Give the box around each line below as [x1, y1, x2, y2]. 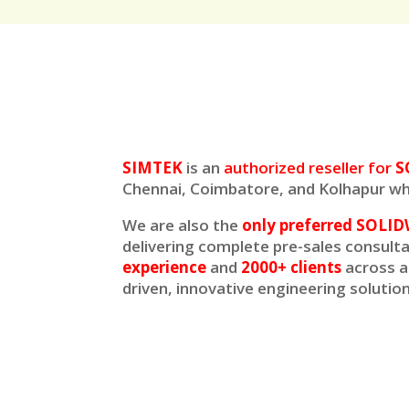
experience [122, 257, 207, 278]
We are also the [122, 215, 243, 236]
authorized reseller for [224, 157, 396, 179]
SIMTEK [122, 157, 184, 179]
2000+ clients [241, 257, 342, 278]
